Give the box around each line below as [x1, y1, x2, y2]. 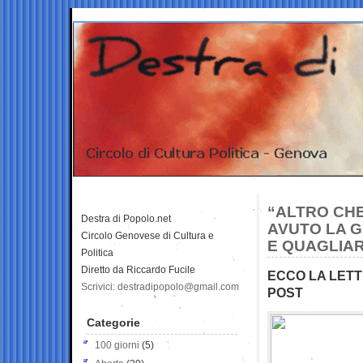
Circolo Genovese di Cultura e [81, 229, 214, 241]
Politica [81, 246, 113, 258]
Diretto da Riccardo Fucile [81, 263, 195, 275]
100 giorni [95, 339, 139, 351]
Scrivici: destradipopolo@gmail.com [81, 280, 239, 293]
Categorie [87, 315, 140, 329]
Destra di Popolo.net [81, 212, 171, 224]
